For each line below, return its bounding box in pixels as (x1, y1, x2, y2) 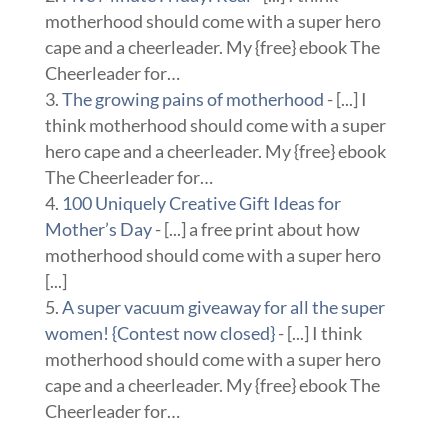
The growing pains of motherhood (61, 88, 324, 111)
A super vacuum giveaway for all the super (61, 296, 385, 319)
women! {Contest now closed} (44, 322, 275, 345)
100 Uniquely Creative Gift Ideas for (61, 192, 341, 215)
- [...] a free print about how (151, 218, 360, 241)
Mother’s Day (44, 218, 152, 241)
